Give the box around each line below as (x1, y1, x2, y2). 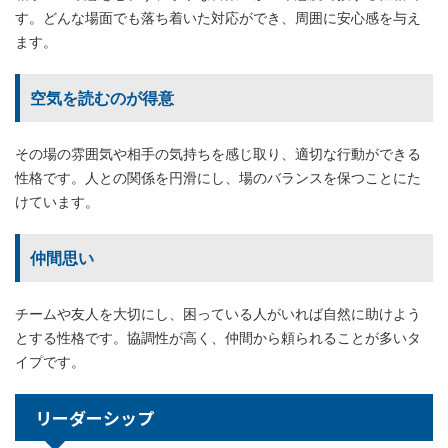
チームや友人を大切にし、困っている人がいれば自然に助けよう (15, 304, 421, 322)
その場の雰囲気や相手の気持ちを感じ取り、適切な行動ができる (15, 144, 421, 162)
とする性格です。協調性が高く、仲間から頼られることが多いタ (15, 328, 421, 346)
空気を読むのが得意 (30, 87, 174, 108)
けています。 (15, 192, 99, 210)
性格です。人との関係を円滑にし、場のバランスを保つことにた (15, 168, 421, 186)
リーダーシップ (35, 404, 154, 430)
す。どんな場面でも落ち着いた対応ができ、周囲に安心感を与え (15, 8, 421, 26)
